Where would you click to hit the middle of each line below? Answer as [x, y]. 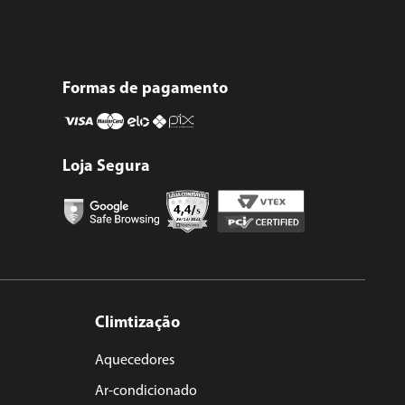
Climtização [137, 324]
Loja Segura [107, 167]
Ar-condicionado [146, 392]
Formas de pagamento [146, 89]
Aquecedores [135, 361]
